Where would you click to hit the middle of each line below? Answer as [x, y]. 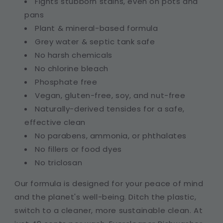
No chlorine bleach [72, 68]
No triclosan [59, 162]
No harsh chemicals [74, 55]
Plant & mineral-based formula [97, 28]
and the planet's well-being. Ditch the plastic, [106, 197]
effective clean [55, 122]
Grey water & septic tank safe [95, 41]
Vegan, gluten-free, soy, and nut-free [110, 95]
